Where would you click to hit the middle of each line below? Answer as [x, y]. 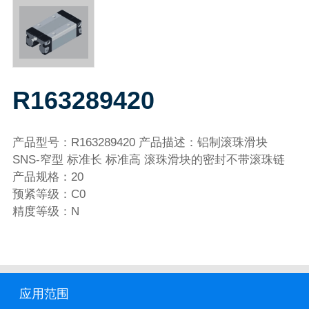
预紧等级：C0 [49, 194]
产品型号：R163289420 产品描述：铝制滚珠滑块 [140, 142]
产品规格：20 [48, 177]
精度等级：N [46, 211]
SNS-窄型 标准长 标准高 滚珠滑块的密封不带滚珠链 [148, 159]
